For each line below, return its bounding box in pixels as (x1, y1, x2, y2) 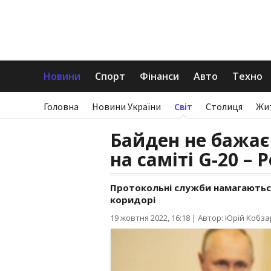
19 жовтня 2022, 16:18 (110, 212, 190, 223)
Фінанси (140, 70, 179, 83)
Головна (44, 100, 79, 113)
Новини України (92, 100, 161, 113)
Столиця (206, 100, 243, 113)
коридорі (110, 194, 155, 206)
